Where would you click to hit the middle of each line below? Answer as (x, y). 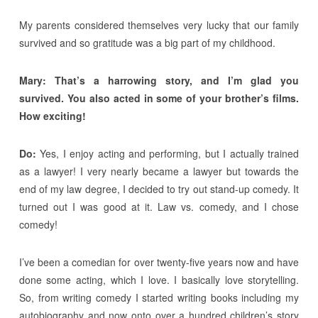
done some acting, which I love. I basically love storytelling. (159, 280)
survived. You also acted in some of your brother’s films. (159, 98)
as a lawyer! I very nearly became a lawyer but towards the (159, 171)
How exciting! (52, 116)
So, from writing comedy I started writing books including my (159, 298)
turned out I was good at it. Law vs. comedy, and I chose (159, 207)
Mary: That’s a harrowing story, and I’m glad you (159, 81)
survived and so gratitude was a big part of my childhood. (147, 43)
